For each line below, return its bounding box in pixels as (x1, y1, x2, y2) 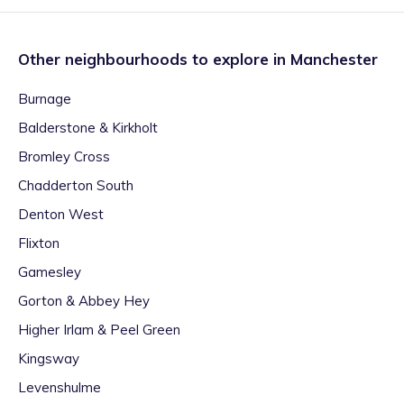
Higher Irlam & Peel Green (18, 321, 180, 338)
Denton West (18, 206, 104, 223)
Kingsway (18, 350, 79, 367)
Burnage (18, 90, 71, 107)
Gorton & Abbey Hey (18, 292, 150, 309)
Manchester (290, 50, 378, 69)
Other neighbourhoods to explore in (18, 50, 290, 69)
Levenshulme (18, 379, 101, 396)
